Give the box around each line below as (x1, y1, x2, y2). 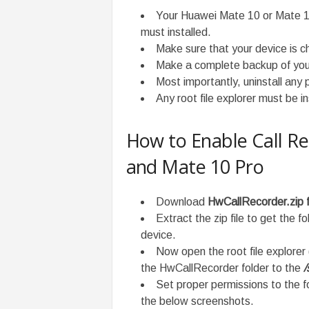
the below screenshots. (140, 295, 254, 307)
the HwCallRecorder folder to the (140, 262, 303, 274)
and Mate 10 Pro (126, 154, 264, 179)
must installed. (140, 26, 211, 38)
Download (155, 196, 208, 208)
